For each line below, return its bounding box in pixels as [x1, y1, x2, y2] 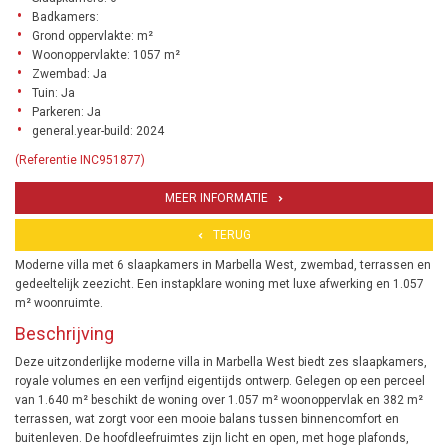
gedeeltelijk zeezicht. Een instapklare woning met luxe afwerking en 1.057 [15, 277, 424, 291]
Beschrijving [15, 323, 114, 344]
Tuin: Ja [32, 86, 75, 100]
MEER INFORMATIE [164, 191, 268, 205]
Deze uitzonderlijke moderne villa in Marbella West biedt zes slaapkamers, [15, 355, 427, 369]
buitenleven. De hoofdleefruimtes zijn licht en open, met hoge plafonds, [15, 431, 409, 445]
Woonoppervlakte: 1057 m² [32, 48, 180, 62]
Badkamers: [32, 10, 99, 24]
